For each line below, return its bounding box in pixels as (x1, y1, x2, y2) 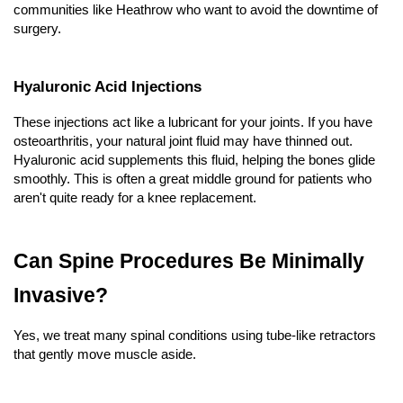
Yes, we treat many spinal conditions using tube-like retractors (13, 328, 376, 344)
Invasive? (13, 283, 108, 308)
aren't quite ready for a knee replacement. (13, 191, 256, 206)
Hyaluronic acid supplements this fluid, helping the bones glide (13, 153, 375, 168)
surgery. (13, 22, 61, 37)
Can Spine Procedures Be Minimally (13, 249, 364, 273)
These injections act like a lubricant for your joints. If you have (13, 115, 372, 130)
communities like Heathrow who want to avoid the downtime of (13, 3, 378, 18)
